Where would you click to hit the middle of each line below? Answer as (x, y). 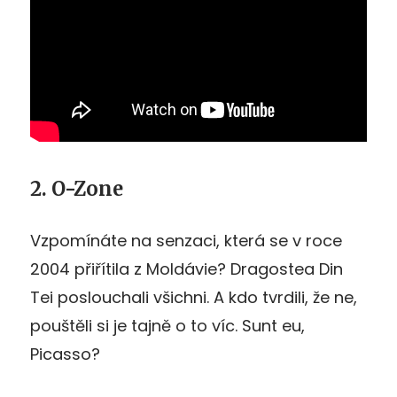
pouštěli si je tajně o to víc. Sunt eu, (167, 325)
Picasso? (65, 354)
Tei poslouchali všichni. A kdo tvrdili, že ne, (194, 297)
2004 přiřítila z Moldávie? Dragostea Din (187, 269)
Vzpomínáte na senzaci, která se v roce (186, 240)
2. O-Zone (77, 188)
